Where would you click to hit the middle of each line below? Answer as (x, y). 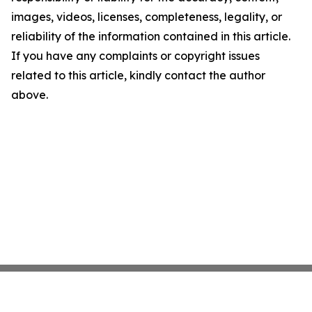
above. (30, 95)
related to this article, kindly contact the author (138, 76)
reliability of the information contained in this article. (151, 37)
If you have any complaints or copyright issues (135, 56)
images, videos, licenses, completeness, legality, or (147, 17)
